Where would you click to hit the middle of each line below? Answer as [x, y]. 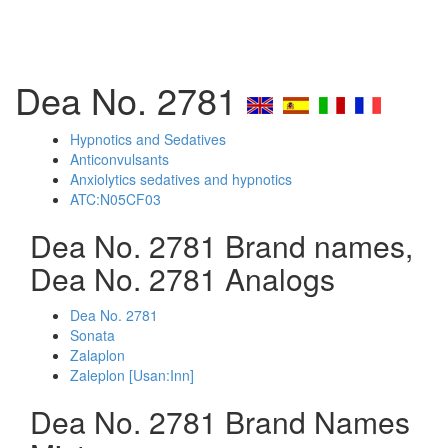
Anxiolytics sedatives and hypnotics [181, 179]
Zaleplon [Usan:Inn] [132, 375]
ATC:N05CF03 [115, 199]
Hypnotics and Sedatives [148, 139]
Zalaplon [97, 355]
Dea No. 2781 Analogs [182, 278]
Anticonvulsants [119, 159]
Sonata [92, 335]
